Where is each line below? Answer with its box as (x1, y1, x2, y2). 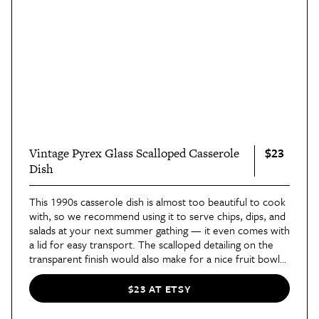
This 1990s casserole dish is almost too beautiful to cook (29, 194, 286, 210)
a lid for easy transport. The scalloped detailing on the (29, 236, 273, 253)
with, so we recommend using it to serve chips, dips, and (29, 208, 286, 224)
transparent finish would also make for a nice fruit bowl (29, 251, 280, 267)
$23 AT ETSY (127, 281, 192, 296)
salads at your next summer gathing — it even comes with (29, 222, 290, 239)
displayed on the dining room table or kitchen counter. (29, 265, 276, 281)
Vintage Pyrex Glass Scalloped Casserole (29, 145, 239, 162)
